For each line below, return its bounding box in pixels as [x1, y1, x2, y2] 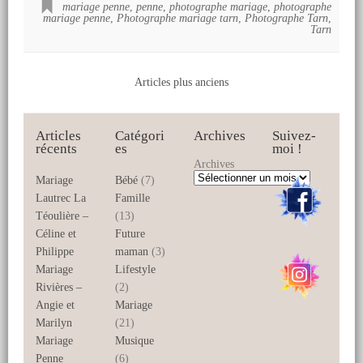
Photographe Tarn [244, 11, 328, 24]
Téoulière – [36, 209, 89, 222]
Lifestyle [114, 263, 156, 275]
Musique [114, 334, 154, 347]
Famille [114, 191, 150, 204]
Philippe [36, 245, 75, 258]
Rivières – [36, 280, 83, 293]
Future [114, 227, 145, 240]
